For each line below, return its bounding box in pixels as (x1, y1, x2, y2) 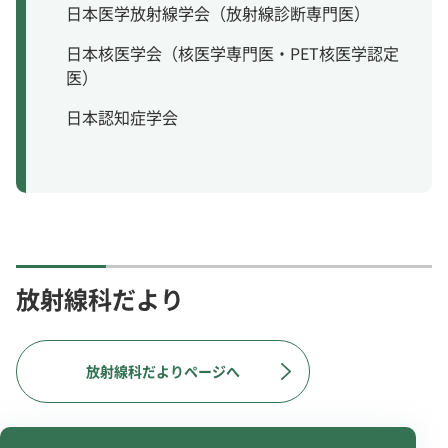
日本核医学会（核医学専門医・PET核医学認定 (66, 40, 399, 65)
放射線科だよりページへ (86, 361, 240, 382)
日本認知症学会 (66, 104, 178, 129)
